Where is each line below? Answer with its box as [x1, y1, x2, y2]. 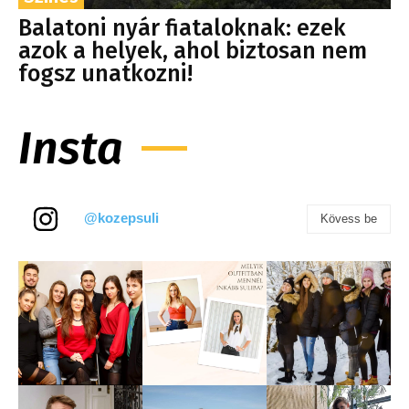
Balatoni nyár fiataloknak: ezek [18, 14, 346, 42]
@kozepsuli [84, 209, 159, 225]
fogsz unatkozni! [18, 59, 193, 88]
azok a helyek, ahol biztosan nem [18, 37, 367, 65]
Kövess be [320, 211, 377, 225]
